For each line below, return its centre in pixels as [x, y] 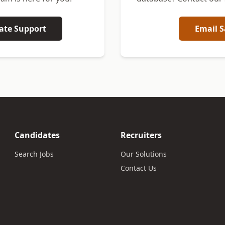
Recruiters [141, 135]
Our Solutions [143, 154]
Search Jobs [34, 154]
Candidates [37, 135]
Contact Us [138, 168]
